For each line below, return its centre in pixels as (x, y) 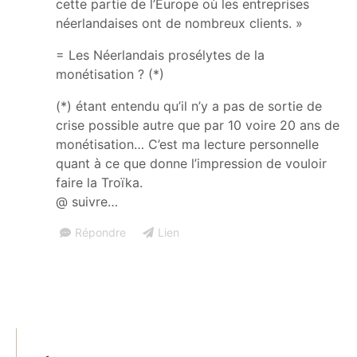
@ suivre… (87, 201)
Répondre (100, 232)
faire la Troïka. (99, 182)
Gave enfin (277, 204)
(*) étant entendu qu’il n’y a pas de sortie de (189, 106)
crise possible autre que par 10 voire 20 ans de (198, 125)
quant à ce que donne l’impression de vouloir (191, 163)
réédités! (266, 238)
